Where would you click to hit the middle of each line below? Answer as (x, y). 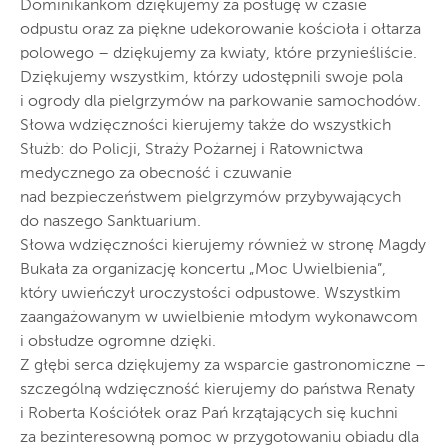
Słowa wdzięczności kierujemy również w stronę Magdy (223, 246)
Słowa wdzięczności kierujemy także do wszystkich (205, 126)
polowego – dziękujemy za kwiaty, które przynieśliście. (218, 54)
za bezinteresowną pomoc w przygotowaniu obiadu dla (219, 438)
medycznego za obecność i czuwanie (156, 174)
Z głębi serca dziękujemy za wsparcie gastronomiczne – (223, 366)
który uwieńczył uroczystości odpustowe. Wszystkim (210, 294)
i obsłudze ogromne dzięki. (118, 342)
